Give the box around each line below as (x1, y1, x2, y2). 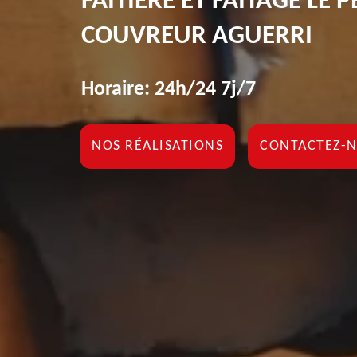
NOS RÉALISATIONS (92, 138, 223, 154)
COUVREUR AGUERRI (81, 22, 312, 49)
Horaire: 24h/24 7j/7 (81, 78, 256, 100)
